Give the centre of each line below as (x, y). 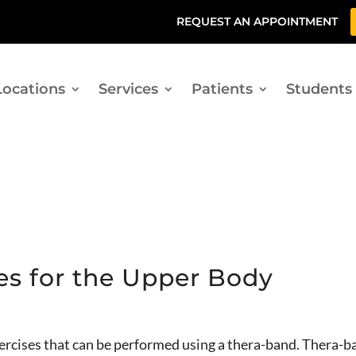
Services (128, 89)
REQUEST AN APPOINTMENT (257, 22)
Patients (222, 89)
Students (319, 89)
